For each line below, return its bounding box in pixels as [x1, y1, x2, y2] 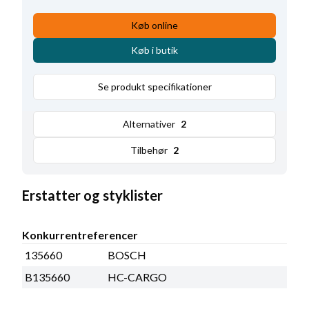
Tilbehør [130, 144, 168, 157]
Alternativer [123, 118, 175, 130]
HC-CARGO [108, 270, 167, 284]
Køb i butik [131, 44, 178, 57]
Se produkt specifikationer [97, 81, 212, 93]
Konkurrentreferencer [22, 228, 138, 242]
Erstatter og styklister [22, 187, 163, 204]
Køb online [131, 19, 178, 32]
